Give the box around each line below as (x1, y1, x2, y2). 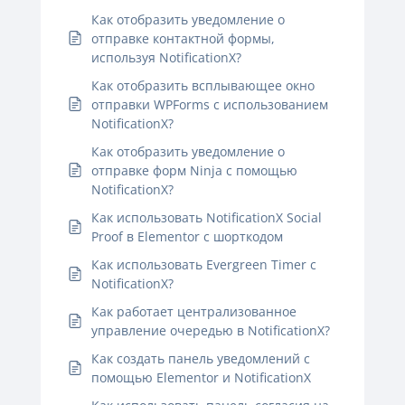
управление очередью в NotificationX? (91, 321, 330, 339)
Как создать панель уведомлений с (91, 349, 310, 367)
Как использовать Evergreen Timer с (91, 255, 316, 273)
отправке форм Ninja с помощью (91, 161, 297, 179)
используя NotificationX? (91, 48, 241, 66)
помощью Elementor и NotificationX (91, 368, 311, 386)
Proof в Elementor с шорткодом (91, 227, 283, 245)
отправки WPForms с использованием (91, 95, 328, 113)
